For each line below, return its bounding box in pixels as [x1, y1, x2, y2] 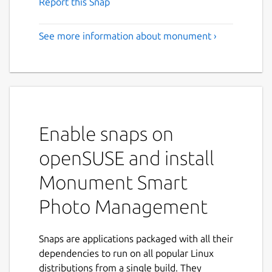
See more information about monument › [39, 30, 217, 41]
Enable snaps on [39, 122, 174, 144]
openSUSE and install [39, 146, 214, 169]
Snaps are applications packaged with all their [39, 233, 233, 244]
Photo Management [39, 195, 208, 217]
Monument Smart [39, 171, 188, 193]
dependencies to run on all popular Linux [39, 247, 214, 259]
